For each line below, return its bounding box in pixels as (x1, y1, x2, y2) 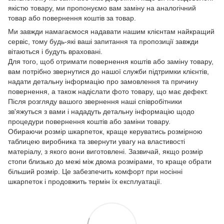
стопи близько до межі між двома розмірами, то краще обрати (8, 157, 211, 166)
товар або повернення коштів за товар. (8, 14, 136, 22)
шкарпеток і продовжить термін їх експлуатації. (8, 177, 162, 186)
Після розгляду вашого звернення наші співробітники (8, 97, 182, 106)
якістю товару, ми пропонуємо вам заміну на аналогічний (8, 4, 196, 12)
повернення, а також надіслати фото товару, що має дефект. (8, 87, 208, 96)
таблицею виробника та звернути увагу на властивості (8, 137, 185, 146)
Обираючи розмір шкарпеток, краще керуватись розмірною (8, 127, 202, 136)
